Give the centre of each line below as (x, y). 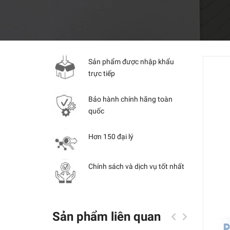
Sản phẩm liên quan (107, 217)
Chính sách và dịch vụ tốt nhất (136, 166)
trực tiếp (102, 73)
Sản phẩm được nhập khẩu (131, 62)
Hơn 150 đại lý (111, 137)
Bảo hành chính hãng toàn (130, 99)
